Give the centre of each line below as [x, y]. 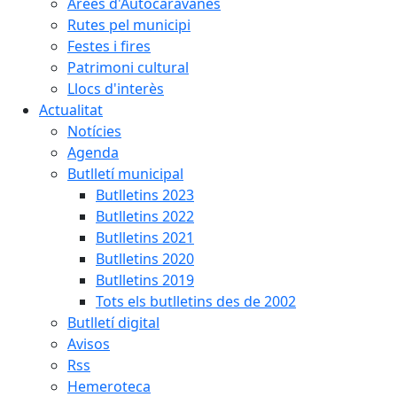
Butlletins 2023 [145, 195]
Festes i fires [109, 46]
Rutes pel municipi [129, 25]
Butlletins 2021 [145, 237]
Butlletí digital [113, 323]
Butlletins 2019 [145, 280]
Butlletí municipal [125, 174]
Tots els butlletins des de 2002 [196, 301]
